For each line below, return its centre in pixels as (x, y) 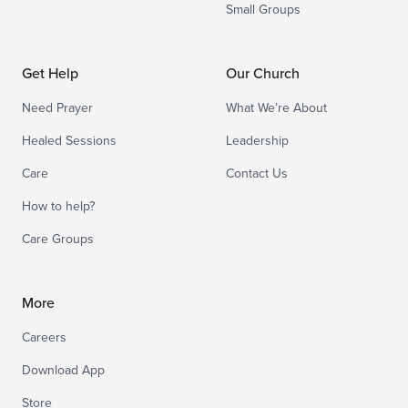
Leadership (257, 140)
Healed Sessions (69, 140)
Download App (63, 370)
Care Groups (58, 239)
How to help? (58, 206)
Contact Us (257, 173)
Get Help (50, 73)
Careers (44, 337)
